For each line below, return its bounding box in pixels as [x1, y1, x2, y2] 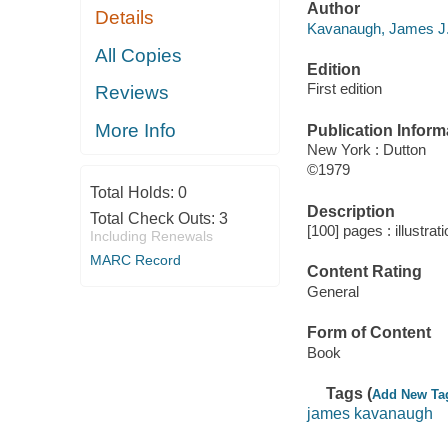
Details [95, 7, 155, 29]
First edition [306, 80, 382, 98]
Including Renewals [89, 228, 213, 245]
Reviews [95, 82, 170, 104]
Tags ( [326, 385, 373, 403]
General [306, 282, 359, 300]
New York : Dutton [306, 141, 426, 159]
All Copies [95, 44, 183, 66]
